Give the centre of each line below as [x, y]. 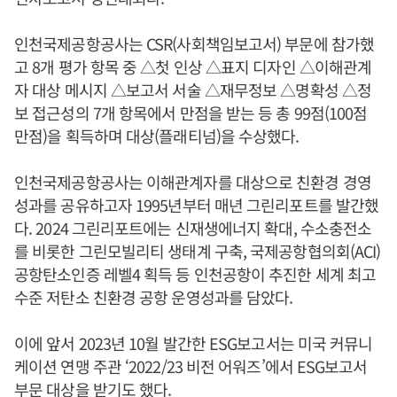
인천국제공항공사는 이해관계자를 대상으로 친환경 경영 [193, 181]
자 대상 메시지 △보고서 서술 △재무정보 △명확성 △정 [193, 89]
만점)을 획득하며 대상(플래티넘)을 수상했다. [157, 135]
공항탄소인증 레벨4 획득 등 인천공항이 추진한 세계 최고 [195, 273]
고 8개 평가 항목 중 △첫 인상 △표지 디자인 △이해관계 [193, 66]
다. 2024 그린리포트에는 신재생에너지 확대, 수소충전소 [193, 227]
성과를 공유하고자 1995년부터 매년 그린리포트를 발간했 [197, 204]
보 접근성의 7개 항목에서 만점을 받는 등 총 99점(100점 [191, 112]
